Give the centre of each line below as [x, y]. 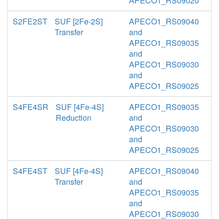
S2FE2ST [30, 21]
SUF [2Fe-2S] [79, 21]
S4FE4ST [30, 171]
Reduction [74, 118]
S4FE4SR [31, 107]
